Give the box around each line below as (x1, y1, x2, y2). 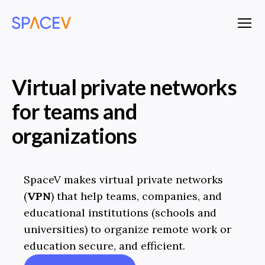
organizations (12, 122, 137, 148)
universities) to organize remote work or (24, 222, 231, 236)
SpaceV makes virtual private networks (24, 172, 223, 186)
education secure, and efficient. (24, 238, 185, 253)
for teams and (12, 98, 137, 124)
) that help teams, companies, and (51, 189, 222, 203)
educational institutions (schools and (24, 205, 216, 219)
